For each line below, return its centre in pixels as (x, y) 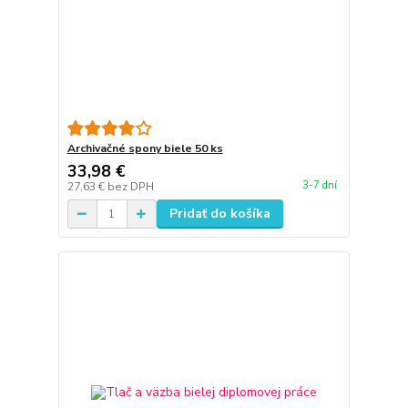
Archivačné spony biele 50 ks (145, 149)
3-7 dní (319, 185)
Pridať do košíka (219, 214)
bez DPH (130, 187)
